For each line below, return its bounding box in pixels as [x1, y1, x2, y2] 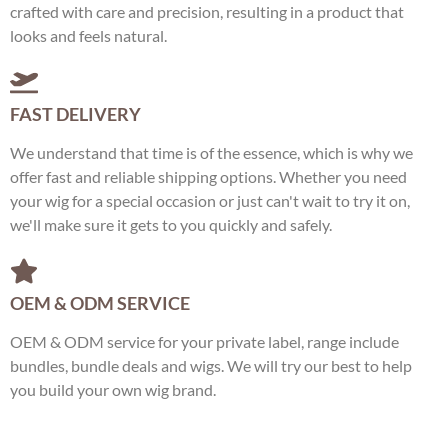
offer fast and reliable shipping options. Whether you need [10, 167, 407, 187]
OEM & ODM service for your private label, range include [10, 332, 399, 352]
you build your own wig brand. [10, 380, 216, 400]
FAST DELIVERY [10, 103, 141, 126]
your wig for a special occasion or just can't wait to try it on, [10, 191, 410, 211]
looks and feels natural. [10, 26, 167, 46]
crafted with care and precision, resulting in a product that [10, 2, 404, 22]
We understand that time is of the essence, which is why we [10, 143, 413, 163]
